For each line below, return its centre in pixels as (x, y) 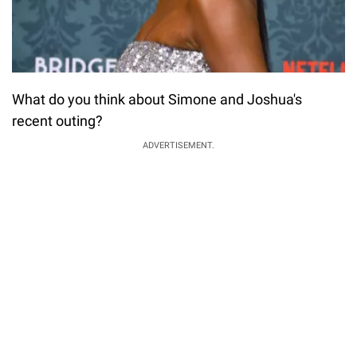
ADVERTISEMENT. (178, 145)
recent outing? (57, 120)
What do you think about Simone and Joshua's (157, 99)
